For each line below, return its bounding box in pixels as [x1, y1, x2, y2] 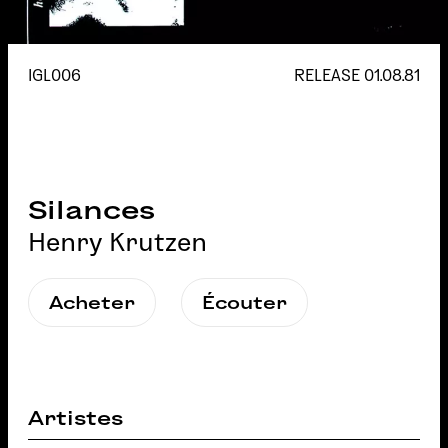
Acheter [49, 293, 135, 312]
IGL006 [28, 67, 81, 84]
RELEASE [294, 67, 364, 84]
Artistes [28, 407, 123, 429]
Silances [28, 196, 155, 224]
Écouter [202, 293, 287, 312]
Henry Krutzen [28, 228, 207, 256]
